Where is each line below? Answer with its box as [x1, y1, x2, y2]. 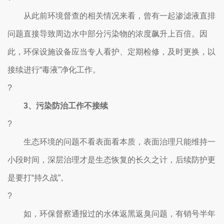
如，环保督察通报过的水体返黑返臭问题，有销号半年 [7, 209, 215, 218]
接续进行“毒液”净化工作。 [7, 65, 100, 74]
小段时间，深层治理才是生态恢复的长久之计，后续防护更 [7, 155, 215, 164]
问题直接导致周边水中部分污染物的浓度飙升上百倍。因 [7, 29, 207, 38]
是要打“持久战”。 [7, 173, 68, 182]
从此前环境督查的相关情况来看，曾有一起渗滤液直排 [7, 11, 215, 20]
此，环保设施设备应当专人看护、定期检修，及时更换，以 [7, 47, 215, 56]
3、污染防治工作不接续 [23, 101, 108, 110]
